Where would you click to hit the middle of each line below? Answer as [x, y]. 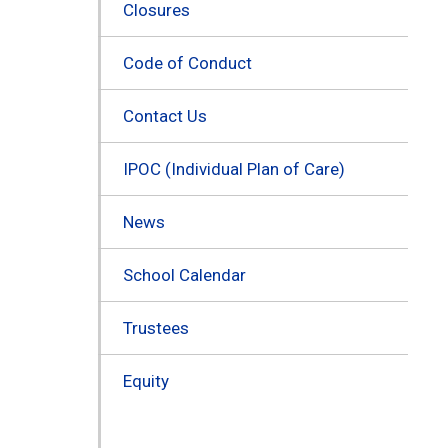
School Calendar [184, 274]
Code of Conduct [187, 62]
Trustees [155, 327]
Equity [145, 380]
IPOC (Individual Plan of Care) [233, 168]
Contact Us [164, 115]
